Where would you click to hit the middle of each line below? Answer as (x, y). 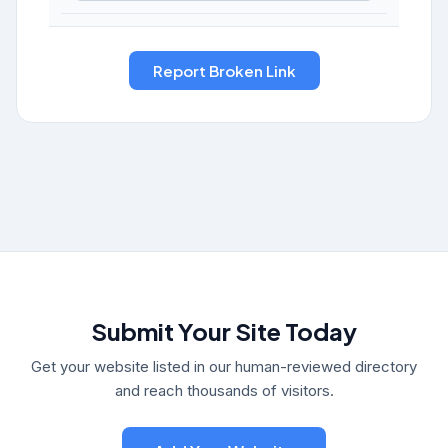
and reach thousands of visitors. (224, 390)
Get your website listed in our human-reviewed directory (224, 366)
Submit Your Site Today (224, 331)
